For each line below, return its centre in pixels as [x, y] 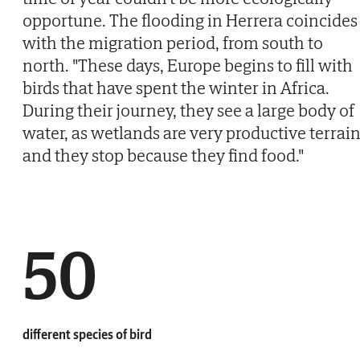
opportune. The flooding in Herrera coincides [190, 20]
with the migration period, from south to [173, 42]
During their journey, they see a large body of [188, 110]
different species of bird [87, 334]
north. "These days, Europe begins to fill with [188, 65]
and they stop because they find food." [163, 155]
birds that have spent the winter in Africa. [176, 87]
